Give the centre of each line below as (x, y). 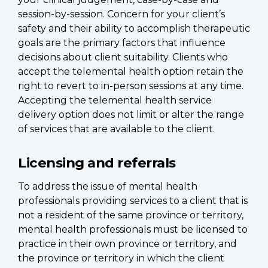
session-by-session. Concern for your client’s (121, 14)
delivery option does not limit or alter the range (131, 115)
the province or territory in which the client (121, 258)
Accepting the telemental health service (115, 100)
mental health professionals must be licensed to (133, 230)
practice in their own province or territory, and (127, 244)
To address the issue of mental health (108, 187)
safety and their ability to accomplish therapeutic (134, 29)
